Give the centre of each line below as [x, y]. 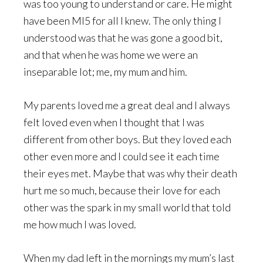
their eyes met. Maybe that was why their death [130, 173]
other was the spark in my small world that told [127, 207]
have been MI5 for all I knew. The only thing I [122, 21]
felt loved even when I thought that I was [114, 122]
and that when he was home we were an [111, 55]
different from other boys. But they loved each [127, 139]
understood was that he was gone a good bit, [123, 38]
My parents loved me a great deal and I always [127, 105]
